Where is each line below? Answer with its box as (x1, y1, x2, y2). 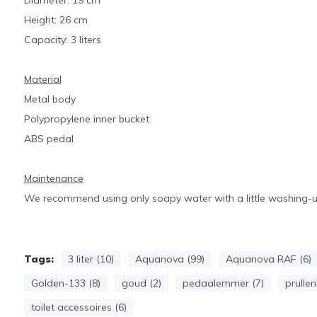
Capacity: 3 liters (23, 33, 101, 46)
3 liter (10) (67, 253, 114, 265)
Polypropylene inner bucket (23, 113, 149, 125)
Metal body (23, 93, 76, 105)
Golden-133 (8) (30, 277, 100, 289)
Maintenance (23, 172, 83, 185)
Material (23, 73, 62, 86)
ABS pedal (23, 132, 74, 145)
